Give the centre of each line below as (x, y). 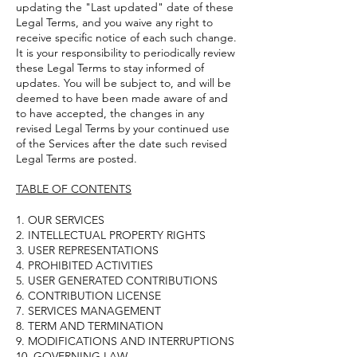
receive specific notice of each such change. (126, 37)
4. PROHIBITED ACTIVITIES (84, 265)
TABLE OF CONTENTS (74, 188)
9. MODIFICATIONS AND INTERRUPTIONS (125, 341)
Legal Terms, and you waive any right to (114, 22)
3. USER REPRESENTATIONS (87, 250)
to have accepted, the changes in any (110, 113)
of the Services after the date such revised (122, 143)
